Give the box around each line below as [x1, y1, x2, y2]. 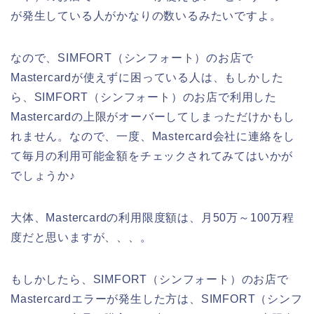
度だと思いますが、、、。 [11, 231, 152, 243]
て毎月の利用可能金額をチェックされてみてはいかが [11, 149, 294, 162]
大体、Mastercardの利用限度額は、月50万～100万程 [11, 211, 294, 224]
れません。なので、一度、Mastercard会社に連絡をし [11, 130, 296, 142]
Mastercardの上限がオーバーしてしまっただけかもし [11, 110, 296, 123]
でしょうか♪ [11, 169, 76, 182]
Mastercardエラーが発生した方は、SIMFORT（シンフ [11, 292, 303, 305]
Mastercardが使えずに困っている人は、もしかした [11, 71, 284, 83]
